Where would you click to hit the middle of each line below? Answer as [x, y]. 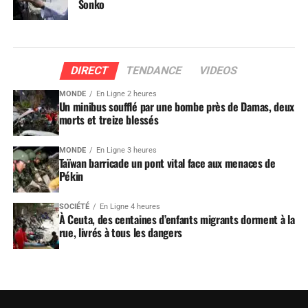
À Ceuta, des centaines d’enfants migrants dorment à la [177, 219]
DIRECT [89, 70]
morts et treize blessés [109, 120]
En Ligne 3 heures [126, 150]
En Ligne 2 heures [126, 94]
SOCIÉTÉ [74, 206]
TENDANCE [154, 70]
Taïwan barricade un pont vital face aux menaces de [167, 163]
